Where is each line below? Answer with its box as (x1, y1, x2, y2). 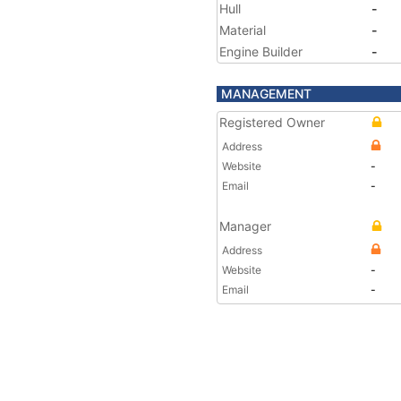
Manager (219, 218, 271, 234)
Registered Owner (219, 115, 325, 130)
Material (219, 22, 266, 38)
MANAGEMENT (221, 86, 311, 101)
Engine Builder (219, 44, 303, 59)
